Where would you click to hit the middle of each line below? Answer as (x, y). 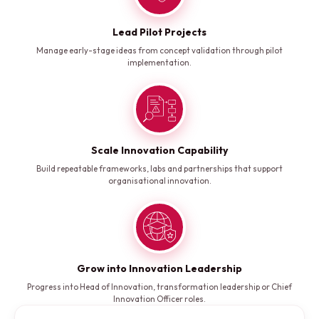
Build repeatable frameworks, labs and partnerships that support (159, 169)
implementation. (159, 63)
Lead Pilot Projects (159, 32)
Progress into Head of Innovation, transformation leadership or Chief (159, 287)
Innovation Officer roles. (159, 299)
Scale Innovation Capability (159, 151)
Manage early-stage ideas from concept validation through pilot (159, 51)
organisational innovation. (159, 181)
